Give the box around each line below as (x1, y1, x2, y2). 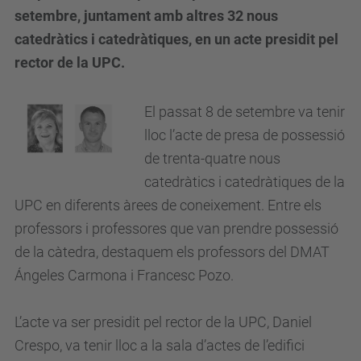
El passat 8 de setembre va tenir (144, 103, 345, 120)
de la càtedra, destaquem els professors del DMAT (15, 243, 330, 260)
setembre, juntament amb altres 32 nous (15, 7, 278, 24)
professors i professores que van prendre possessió (15, 220, 338, 237)
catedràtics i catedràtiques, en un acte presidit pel (15, 31, 338, 48)
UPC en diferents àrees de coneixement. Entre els (15, 197, 322, 214)
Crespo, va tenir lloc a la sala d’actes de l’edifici (15, 337, 305, 354)
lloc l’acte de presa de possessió (144, 127, 345, 143)
